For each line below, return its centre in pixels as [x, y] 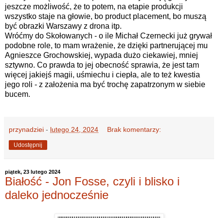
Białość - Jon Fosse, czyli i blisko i [92, 182]
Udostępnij [28, 145]
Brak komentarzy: [134, 130]
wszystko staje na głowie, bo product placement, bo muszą [106, 17]
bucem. [18, 94]
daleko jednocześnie [57, 195]
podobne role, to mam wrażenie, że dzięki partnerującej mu [106, 46]
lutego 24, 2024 [74, 130]
